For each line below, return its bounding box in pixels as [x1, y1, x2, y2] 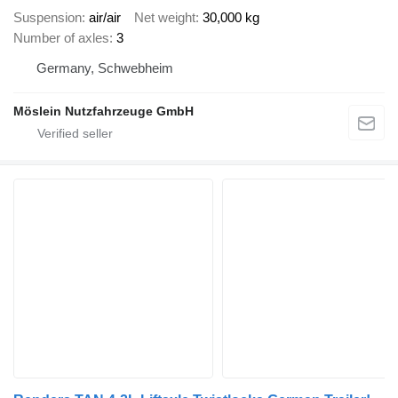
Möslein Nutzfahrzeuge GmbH [13, 103, 194, 118]
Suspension [13, 9, 82, 25]
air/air [89, 9, 121, 25]
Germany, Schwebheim [36, 60, 173, 76]
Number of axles [13, 29, 109, 45]
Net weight [134, 9, 195, 25]
